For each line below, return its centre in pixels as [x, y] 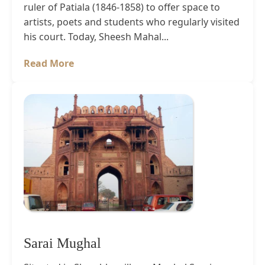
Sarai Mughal [62, 243]
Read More [49, 63]
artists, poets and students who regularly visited [132, 22]
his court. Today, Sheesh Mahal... [96, 36]
